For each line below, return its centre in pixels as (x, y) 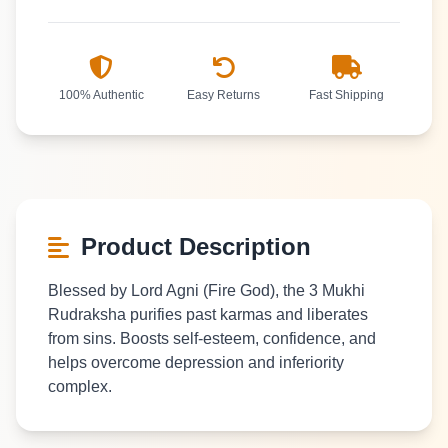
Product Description (196, 246)
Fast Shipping (347, 95)
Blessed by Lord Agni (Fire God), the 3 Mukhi (206, 290)
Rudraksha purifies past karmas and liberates (208, 314)
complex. (80, 386)
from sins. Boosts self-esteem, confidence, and (212, 338)
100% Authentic (101, 95)
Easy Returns (224, 95)
